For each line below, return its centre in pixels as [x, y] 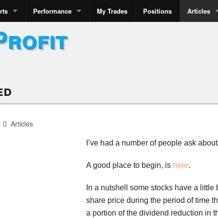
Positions [157, 11]
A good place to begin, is [129, 165]
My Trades [112, 11]
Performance [52, 11]
